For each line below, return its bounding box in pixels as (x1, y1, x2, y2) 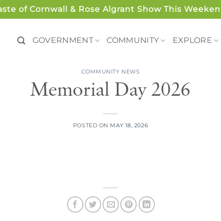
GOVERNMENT (32, 36, 93, 45)
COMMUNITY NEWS (81, 68, 140, 75)
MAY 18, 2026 (110, 121, 148, 129)
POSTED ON (73, 121, 110, 129)
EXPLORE (172, 36, 213, 45)
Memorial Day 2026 (31, 77, 190, 103)
